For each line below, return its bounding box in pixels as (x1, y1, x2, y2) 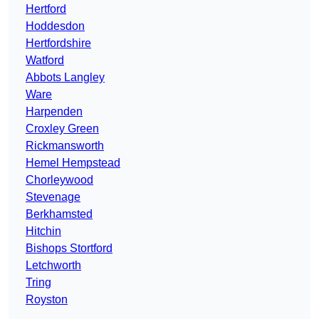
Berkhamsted (26, 208, 93, 221)
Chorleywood (26, 174, 93, 187)
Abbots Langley (26, 71, 105, 84)
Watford (26, 54, 64, 67)
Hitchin (26, 225, 61, 238)
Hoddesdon (26, 20, 85, 33)
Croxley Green (26, 122, 99, 135)
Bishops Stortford (26, 242, 113, 255)
